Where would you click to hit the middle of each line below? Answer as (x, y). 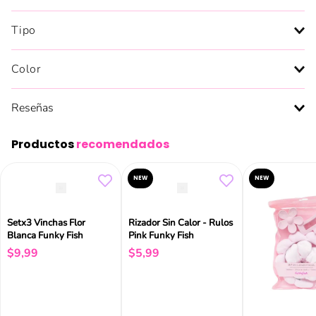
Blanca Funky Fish (45, 236)
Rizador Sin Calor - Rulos (181, 223)
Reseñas (32, 108)
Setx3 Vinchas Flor (46, 223)
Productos (44, 145)
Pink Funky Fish (161, 236)
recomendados (123, 145)
